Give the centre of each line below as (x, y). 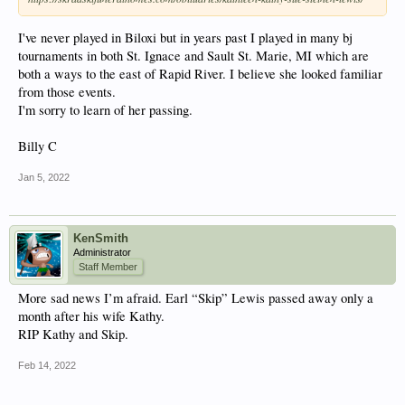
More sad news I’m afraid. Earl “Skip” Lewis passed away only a (196, 298)
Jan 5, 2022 (44, 178)
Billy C (38, 146)
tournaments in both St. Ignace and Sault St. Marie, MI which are (193, 56)
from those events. (67, 92)
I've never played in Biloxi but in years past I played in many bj (185, 38)
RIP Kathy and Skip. (73, 334)
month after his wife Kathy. (91, 316)
